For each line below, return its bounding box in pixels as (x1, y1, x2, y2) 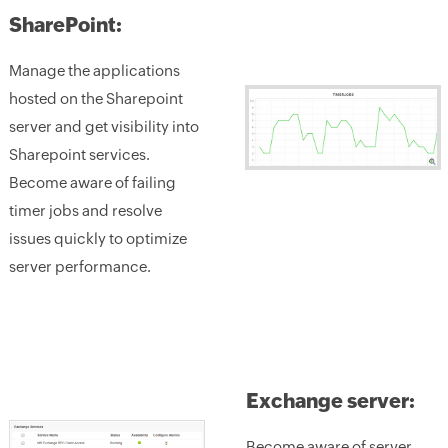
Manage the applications (8, 62, 180, 79)
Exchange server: (245, 389, 415, 412)
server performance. (8, 258, 151, 275)
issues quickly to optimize (8, 230, 187, 247)
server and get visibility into (8, 118, 199, 135)
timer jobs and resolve (8, 202, 162, 219)
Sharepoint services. (8, 146, 150, 163)
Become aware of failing (8, 174, 176, 191)
